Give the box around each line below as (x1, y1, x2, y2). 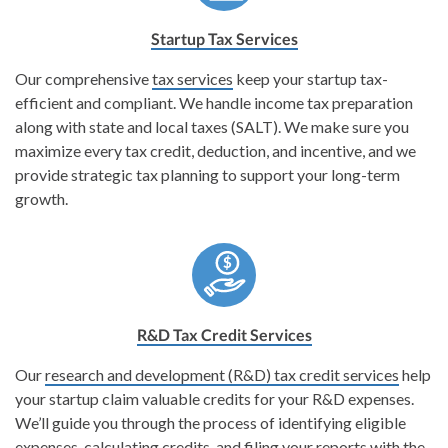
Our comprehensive (15, 68, 152, 88)
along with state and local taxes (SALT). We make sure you (15, 116, 409, 136)
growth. (15, 188, 68, 208)
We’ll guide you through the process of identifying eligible (15, 412, 406, 432)
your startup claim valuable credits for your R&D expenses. (15, 388, 414, 408)
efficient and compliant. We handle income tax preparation (15, 92, 413, 112)
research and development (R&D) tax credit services (45, 364, 399, 384)
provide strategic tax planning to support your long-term (15, 164, 400, 184)
